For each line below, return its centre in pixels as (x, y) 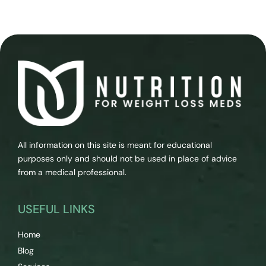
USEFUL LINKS (56, 209)
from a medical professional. (72, 172)
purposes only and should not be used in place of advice (127, 159)
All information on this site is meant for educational (115, 145)
